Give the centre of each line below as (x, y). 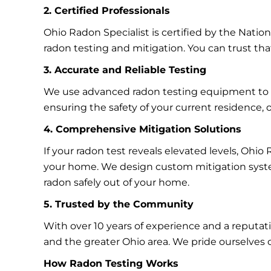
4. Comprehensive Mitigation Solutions (142, 129)
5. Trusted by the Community (119, 204)
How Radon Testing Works (111, 263)
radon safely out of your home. (116, 182)
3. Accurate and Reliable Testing (125, 70)
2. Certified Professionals (107, 11)
